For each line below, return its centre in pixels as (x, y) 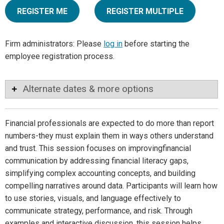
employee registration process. (60, 56)
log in (113, 44)
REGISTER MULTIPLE (145, 11)
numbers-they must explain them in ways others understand (109, 136)
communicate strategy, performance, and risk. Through (99, 211)
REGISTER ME (42, 11)
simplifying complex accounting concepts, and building (100, 173)
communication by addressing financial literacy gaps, (97, 161)
